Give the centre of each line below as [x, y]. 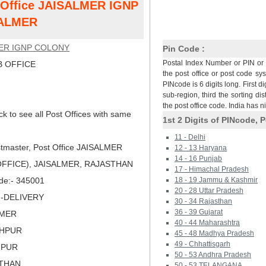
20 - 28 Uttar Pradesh [209, 191]
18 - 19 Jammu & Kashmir [216, 180]
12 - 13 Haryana [201, 148]
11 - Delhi [190, 137]
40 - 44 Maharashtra [207, 223]
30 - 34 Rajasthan [203, 201]
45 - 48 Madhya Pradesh [214, 233]
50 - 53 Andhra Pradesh [213, 255]
